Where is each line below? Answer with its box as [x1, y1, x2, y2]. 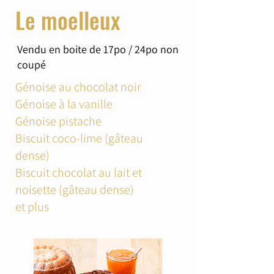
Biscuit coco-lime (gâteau [15, 130, 143, 146]
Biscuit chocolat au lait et [15, 165, 142, 180]
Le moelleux [15, 3, 120, 37]
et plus [15, 199, 49, 215]
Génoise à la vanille [15, 96, 113, 112]
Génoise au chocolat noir [15, 79, 141, 95]
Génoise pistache [15, 113, 102, 129]
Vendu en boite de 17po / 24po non [17, 42, 179, 56]
